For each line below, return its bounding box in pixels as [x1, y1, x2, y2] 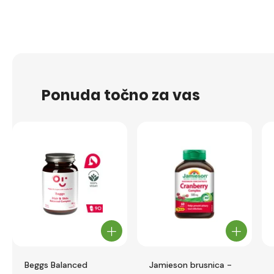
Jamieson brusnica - [149, 259, 232, 270]
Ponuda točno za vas [42, 84, 200, 105]
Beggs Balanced [24, 259, 87, 270]
